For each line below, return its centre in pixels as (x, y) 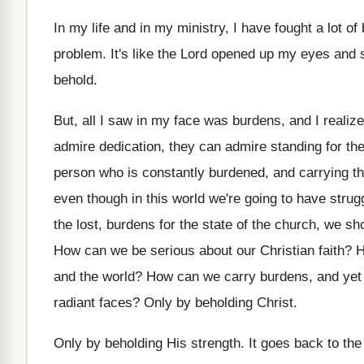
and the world (94, 277)
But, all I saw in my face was (141, 121)
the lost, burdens (106, 225)
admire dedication (107, 147)
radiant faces (93, 303)
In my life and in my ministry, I (145, 28)
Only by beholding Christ (219, 303)
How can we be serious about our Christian (184, 251)
